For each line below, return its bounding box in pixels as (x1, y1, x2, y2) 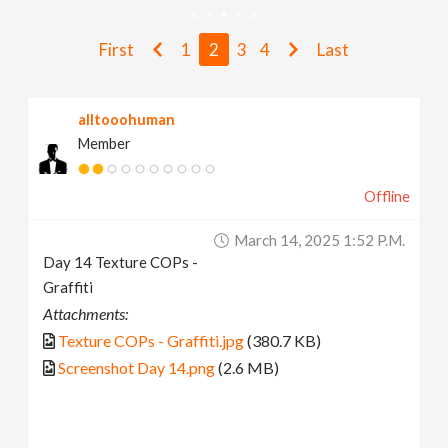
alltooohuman (78, 111, 176, 128)
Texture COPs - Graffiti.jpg (58, 331, 245, 350)
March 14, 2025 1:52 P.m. (233, 231, 405, 249)
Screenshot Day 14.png (58, 358, 216, 377)
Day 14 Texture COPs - (43, 253, 199, 271)
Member (78, 135, 132, 152)
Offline (363, 188, 410, 205)
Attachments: (43, 304, 129, 323)
